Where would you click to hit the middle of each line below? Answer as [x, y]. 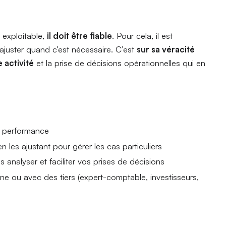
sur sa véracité [166, 49]
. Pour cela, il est [143, 35]
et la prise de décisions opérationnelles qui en [120, 63]
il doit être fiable [80, 35]
